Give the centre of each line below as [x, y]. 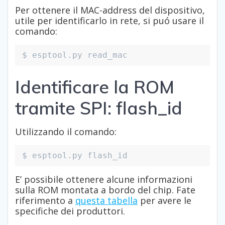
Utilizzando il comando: [66, 132]
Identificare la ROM [95, 87]
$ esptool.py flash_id [75, 156]
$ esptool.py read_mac [75, 55]
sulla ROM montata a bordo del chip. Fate [105, 190]
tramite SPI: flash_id [99, 108]
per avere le [164, 201]
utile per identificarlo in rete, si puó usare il [109, 21]
